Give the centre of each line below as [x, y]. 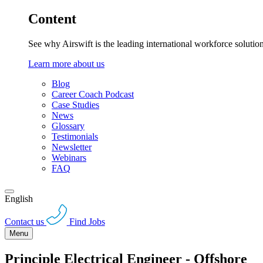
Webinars [69, 158]
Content [52, 19]
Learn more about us [66, 64]
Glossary [68, 126]
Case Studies [75, 105]
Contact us [24, 221]
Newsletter [72, 147]
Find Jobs [87, 221]
